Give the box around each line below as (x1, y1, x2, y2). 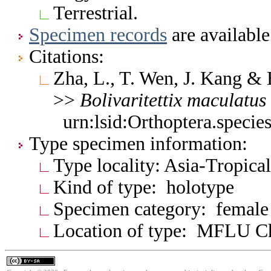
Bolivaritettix (80, 89, 182, 111)
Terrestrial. (53, 2, 138, 24)
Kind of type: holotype (53, 176, 234, 198)
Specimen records (29, 24, 167, 45)
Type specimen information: (29, 132, 247, 154)
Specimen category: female (53, 198, 269, 220)
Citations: (29, 45, 104, 67)
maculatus (187, 89, 266, 111)
